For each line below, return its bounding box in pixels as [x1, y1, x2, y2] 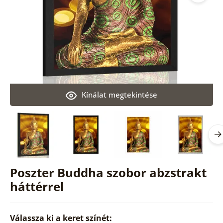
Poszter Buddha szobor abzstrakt [9, 164, 207, 181]
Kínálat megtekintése [81, 89, 157, 100]
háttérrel [9, 178, 64, 195]
